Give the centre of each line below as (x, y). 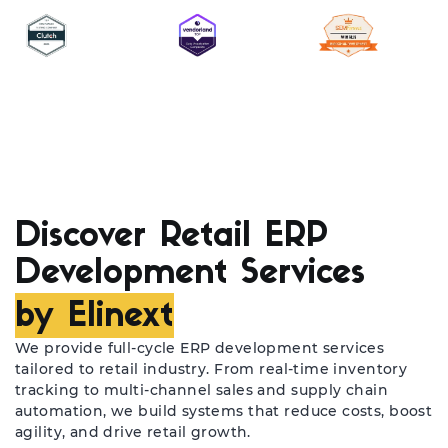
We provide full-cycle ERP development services (200, 348)
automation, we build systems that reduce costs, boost (224, 411)
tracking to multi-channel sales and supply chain (202, 390)
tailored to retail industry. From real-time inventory (211, 369)
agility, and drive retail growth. (133, 432)
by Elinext (94, 317)
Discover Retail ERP (171, 237)
